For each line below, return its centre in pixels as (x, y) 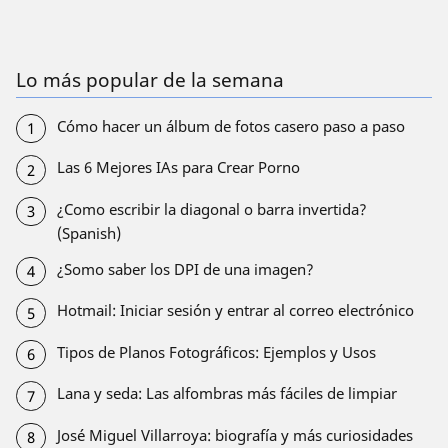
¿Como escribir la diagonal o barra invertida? (211, 208)
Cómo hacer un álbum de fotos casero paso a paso (230, 125)
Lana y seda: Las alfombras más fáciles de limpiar (226, 393)
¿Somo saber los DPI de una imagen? (185, 268)
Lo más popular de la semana (150, 80)
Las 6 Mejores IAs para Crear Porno (178, 167)
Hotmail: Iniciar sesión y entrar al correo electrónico (235, 310)
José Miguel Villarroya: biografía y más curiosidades (234, 434)
